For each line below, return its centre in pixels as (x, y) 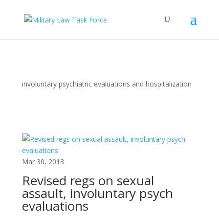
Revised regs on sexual (88, 180)
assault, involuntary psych (97, 193)
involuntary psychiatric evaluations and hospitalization (107, 84)
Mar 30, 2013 (43, 162)
